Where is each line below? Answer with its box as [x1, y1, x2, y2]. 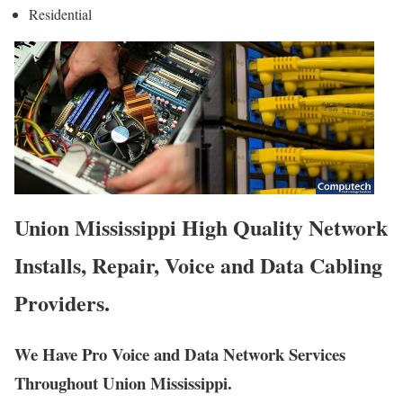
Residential [29, 4, 92, 24]
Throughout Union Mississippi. [14, 370, 232, 395]
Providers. [14, 286, 110, 318]
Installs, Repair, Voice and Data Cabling [14, 248, 382, 281]
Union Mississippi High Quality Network [14, 210, 388, 243]
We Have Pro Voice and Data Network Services [14, 341, 345, 366]
